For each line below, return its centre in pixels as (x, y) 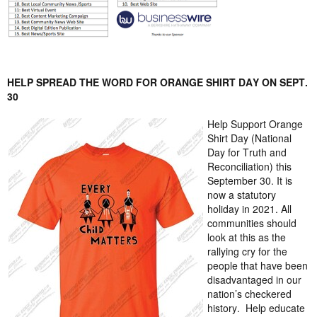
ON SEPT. (283, 82)
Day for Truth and (247, 152)
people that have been (258, 265)
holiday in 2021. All (249, 209)
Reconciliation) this (249, 166)
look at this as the (247, 237)
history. (224, 308)
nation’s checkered (249, 294)
